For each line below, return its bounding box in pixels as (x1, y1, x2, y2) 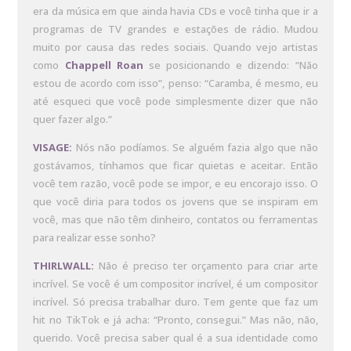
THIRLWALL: (33, 259, 95, 273)
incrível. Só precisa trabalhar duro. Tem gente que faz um (33, 295, 318, 309)
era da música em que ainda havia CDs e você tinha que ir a (33, 4, 318, 19)
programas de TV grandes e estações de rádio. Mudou (33, 22, 318, 37)
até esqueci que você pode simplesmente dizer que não (33, 94, 318, 109)
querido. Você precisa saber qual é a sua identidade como (33, 331, 318, 346)
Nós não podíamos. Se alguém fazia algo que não (72, 140, 318, 155)
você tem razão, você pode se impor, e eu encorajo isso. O (33, 176, 318, 191)
